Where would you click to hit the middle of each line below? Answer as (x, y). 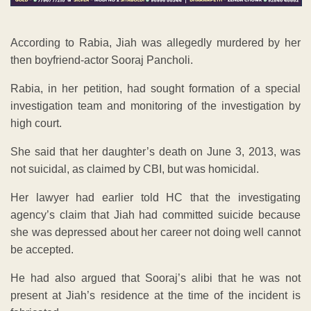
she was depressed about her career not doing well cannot (155, 233)
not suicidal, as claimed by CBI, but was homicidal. (135, 169)
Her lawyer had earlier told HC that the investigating (155, 198)
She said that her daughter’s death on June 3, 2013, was (155, 152)
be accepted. (42, 250)
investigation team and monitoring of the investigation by (155, 106)
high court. (36, 124)
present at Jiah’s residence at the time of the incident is (155, 296)
